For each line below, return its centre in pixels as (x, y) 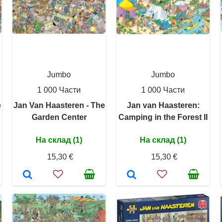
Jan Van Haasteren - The (59, 105)
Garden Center (59, 117)
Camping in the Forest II (163, 117)
